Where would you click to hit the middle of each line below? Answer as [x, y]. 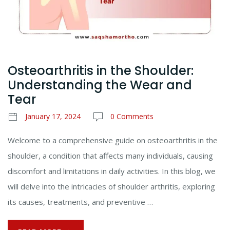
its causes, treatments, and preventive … [80, 202]
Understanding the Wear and [100, 85]
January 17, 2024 [53, 116]
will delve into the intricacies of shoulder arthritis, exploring [111, 186]
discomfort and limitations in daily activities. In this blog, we [112, 171]
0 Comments [132, 116]
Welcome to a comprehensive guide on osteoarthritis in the [113, 140]
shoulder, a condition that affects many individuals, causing [110, 155]
